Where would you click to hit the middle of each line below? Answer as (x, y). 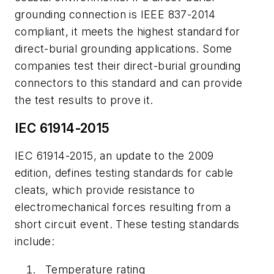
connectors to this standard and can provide (129, 83)
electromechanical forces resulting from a (123, 207)
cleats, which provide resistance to (105, 190)
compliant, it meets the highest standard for (128, 31)
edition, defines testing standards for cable (124, 173)
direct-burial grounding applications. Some (124, 49)
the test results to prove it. (84, 100)
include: (35, 242)
